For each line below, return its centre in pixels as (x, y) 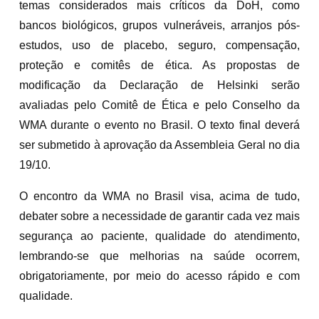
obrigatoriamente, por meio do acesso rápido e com (159, 276)
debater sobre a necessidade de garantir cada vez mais (159, 216)
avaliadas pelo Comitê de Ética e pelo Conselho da (159, 105)
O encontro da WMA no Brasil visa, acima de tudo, (159, 196)
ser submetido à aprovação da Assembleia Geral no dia (159, 145)
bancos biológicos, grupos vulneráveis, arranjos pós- (159, 25)
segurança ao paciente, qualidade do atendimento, (159, 236)
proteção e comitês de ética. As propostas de (159, 65)
